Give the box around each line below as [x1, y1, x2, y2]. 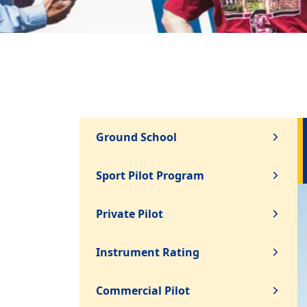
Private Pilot [96, 206, 163, 221]
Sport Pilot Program [96, 168, 204, 183]
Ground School [96, 130, 177, 145]
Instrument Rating [96, 245, 199, 260]
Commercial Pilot [96, 283, 190, 298]
